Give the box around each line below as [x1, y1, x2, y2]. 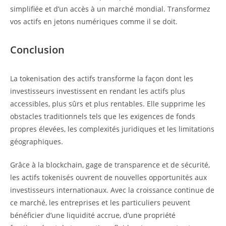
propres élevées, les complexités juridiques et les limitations [10, 124, 214, 134]
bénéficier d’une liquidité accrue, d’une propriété [10, 210, 176, 220]
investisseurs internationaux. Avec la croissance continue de [10, 185, 214, 195]
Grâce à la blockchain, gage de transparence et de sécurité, [10, 160, 210, 170]
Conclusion [10, 43, 65, 57]
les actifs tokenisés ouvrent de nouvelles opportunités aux [10, 173, 207, 183]
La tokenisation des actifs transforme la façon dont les [10, 74, 193, 84]
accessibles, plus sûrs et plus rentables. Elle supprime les [10, 99, 205, 109]
